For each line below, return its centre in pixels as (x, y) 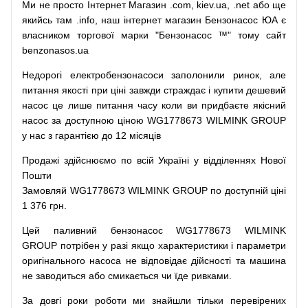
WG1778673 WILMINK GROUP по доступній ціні (176, 190)
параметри (262, 245)
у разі (115, 245)
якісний (269, 105)
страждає (184, 90)
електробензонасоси (117, 75)
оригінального (54, 261)
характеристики (193, 245)
